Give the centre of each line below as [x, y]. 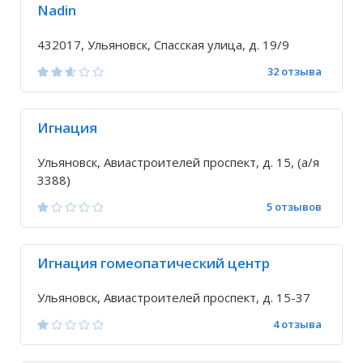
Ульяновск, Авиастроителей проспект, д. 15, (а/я [178, 162]
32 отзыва [295, 71]
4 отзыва [297, 324]
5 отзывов [294, 207]
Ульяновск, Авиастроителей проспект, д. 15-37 [174, 297]
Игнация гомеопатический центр [154, 263]
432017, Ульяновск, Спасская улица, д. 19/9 [163, 45]
